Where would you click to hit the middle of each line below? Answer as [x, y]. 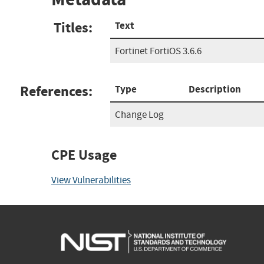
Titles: [73, 27]
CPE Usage [84, 155]
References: [56, 91]
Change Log [139, 114]
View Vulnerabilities [91, 180]
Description [215, 89]
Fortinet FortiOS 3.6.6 [158, 51]
